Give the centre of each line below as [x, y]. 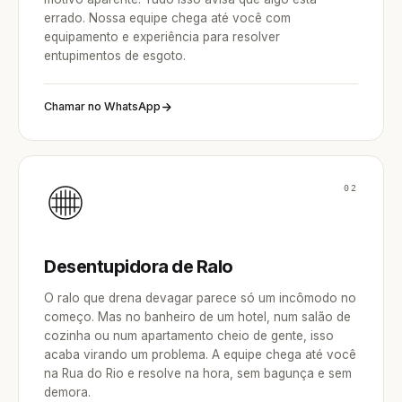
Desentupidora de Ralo [139, 267]
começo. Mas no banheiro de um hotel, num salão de [197, 317]
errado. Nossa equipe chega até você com [167, 18]
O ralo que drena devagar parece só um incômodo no [200, 298]
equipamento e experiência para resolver [162, 37]
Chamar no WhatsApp [102, 106]
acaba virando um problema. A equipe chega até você [200, 354]
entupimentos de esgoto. [115, 56]
